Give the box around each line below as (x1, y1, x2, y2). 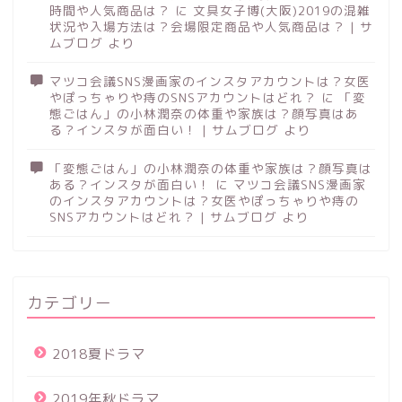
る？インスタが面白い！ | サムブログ (49, 121, 279, 139)
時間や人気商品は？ (49, 2, 170, 20)
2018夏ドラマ (52, 345, 145, 364)
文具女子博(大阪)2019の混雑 (193, 2, 371, 20)
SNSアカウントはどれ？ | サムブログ (49, 208, 277, 226)
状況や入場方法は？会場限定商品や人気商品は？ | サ (49, 18, 373, 36)
